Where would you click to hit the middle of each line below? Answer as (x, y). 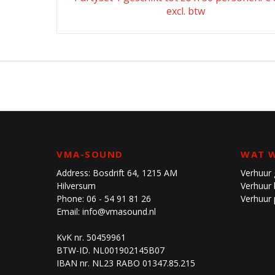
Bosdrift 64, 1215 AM (135, 172)
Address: (75, 172)
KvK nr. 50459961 (91, 237)
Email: (69, 211)
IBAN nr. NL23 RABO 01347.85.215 (126, 263)
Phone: (72, 198)
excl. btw (186, 11)
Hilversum (76, 185)
